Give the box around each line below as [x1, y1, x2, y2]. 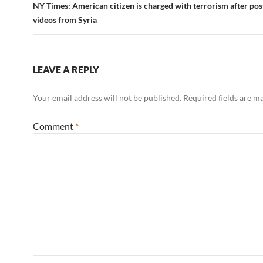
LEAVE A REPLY [33, 64, 99, 75]
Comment [33, 120, 75, 131]
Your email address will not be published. [33, 93, 181, 103]
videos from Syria [33, 15, 97, 25]
